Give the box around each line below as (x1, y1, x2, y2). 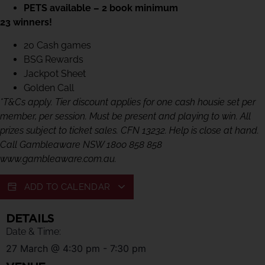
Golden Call (24, 82, 74, 93)
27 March (6, 243, 48, 255)
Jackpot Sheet (24, 67, 86, 79)
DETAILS (6, 211, 54, 226)
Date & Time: (6, 226, 61, 238)
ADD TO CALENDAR (24, 182, 113, 193)
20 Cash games (24, 39, 91, 51)
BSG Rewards (24, 53, 83, 65)
